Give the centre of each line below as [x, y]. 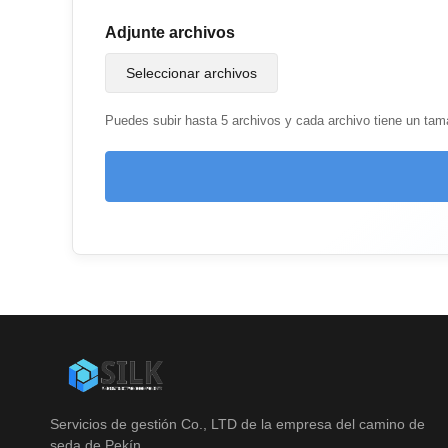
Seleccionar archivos [191, 73]
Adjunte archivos [170, 32]
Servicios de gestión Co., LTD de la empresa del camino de [237, 423]
